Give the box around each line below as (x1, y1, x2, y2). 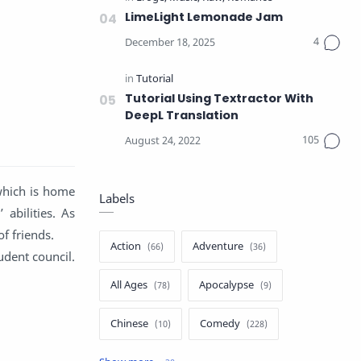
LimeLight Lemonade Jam (125, 9, 283, 25)
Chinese (110, 317, 148, 330)
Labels (99, 190, 135, 206)
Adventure (193, 239, 243, 253)
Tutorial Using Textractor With (125, 90, 313, 106)
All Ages (110, 278, 147, 292)
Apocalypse (199, 278, 254, 292)
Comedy (200, 317, 240, 330)
